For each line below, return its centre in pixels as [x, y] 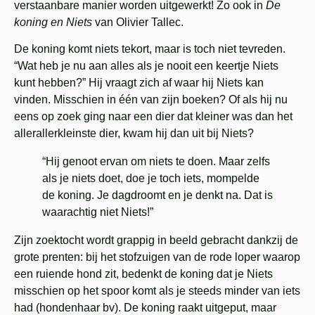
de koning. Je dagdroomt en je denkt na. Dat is [157, 195]
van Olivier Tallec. [138, 22]
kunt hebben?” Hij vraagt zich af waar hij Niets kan [139, 83]
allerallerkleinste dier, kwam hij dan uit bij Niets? [134, 134]
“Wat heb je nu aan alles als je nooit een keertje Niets [146, 66]
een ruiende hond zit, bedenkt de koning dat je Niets [143, 274]
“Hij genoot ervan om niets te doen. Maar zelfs [156, 162]
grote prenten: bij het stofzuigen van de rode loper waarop [157, 257]
